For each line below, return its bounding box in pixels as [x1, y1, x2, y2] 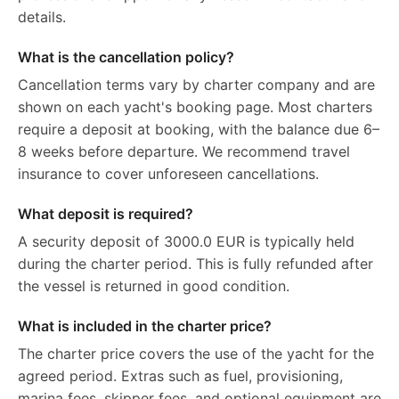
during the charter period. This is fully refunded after [18, 255, 373, 273]
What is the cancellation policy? [18, 48, 234, 66]
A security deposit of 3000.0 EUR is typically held [18, 232, 354, 250]
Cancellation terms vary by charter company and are [18, 76, 375, 94]
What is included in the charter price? [18, 317, 272, 335]
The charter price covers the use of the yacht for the [18, 345, 374, 362]
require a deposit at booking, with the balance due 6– [18, 120, 379, 138]
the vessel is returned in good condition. [18, 277, 289, 295]
